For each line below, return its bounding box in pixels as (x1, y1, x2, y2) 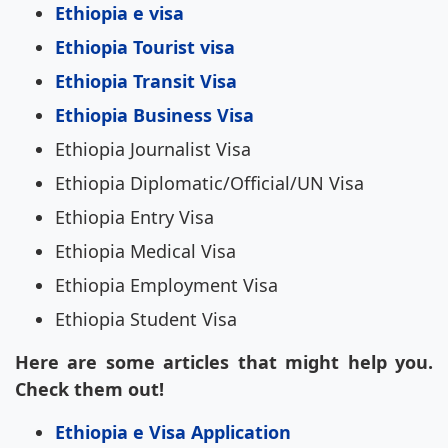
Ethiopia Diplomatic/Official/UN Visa (55, 171, 364, 196)
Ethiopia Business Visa (55, 103, 254, 128)
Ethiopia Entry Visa (55, 205, 214, 230)
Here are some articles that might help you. (15, 350, 433, 375)
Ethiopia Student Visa (55, 307, 237, 332)
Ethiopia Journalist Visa (55, 137, 251, 162)
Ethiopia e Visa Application (55, 420, 291, 445)
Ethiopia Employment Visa (55, 273, 278, 298)
